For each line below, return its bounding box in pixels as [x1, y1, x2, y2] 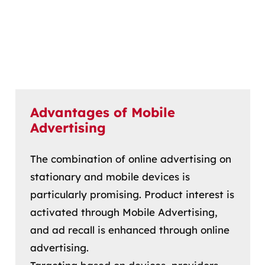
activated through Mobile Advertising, [30, 206, 218, 219]
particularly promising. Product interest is [30, 188, 234, 201]
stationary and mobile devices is [30, 170, 190, 183]
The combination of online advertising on [30, 153, 231, 166]
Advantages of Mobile [30, 104, 175, 121]
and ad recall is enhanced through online [30, 224, 230, 237]
